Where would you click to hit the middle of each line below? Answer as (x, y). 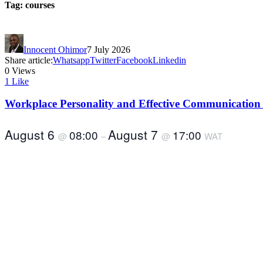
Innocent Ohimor (55, 49)
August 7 (135, 135)
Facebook (134, 60)
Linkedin (169, 60)
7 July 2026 (109, 49)
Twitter (103, 60)
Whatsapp (71, 60)
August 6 (31, 135)
